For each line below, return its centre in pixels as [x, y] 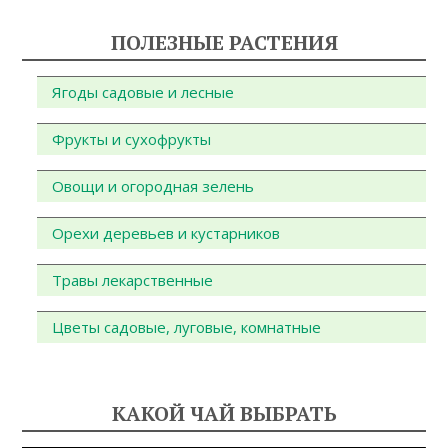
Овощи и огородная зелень [153, 185]
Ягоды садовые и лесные [143, 91]
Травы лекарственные [133, 279]
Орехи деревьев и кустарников [166, 232]
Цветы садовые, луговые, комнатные [187, 326]
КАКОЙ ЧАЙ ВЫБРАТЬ [224, 413]
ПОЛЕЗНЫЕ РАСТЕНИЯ [224, 42]
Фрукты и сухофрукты [132, 138]
